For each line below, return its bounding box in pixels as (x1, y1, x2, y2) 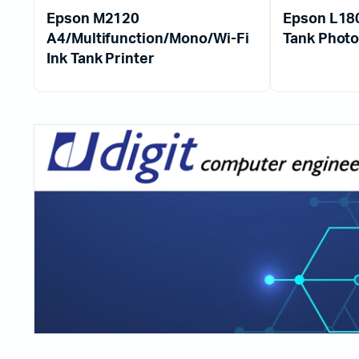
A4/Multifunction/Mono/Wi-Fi (46, 32, 250, 47)
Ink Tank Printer (46, 52, 155, 67)
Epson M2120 (46, 12, 140, 27)
